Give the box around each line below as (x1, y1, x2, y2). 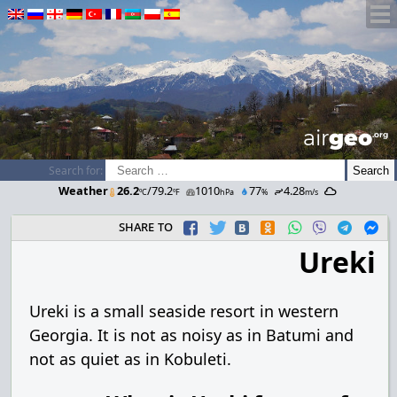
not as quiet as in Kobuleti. (29, 348, 231, 370)
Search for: (48, 162, 103, 178)
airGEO (303, 125, 372, 151)
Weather (58, 183, 108, 198)
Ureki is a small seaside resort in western (29, 300, 339, 322)
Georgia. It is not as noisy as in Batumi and (29, 324, 354, 346)
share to (119, 216, 173, 236)
